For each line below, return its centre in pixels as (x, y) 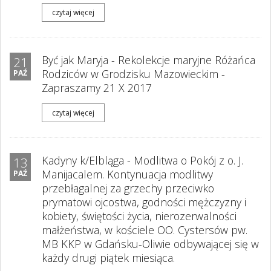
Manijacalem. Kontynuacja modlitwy (127, 174)
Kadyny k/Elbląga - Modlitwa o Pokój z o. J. (142, 160)
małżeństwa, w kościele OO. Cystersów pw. (145, 230)
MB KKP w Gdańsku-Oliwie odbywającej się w (150, 244)
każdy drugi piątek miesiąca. (108, 258)
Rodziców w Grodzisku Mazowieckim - (133, 74)
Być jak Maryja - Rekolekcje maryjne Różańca (149, 60)
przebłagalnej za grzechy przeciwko (128, 188)
